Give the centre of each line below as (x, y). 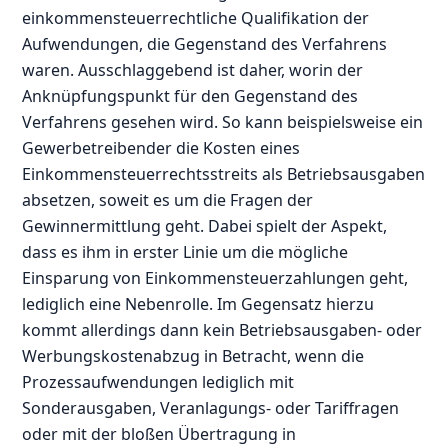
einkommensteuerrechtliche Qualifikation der (196, 17)
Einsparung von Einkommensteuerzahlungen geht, (215, 277)
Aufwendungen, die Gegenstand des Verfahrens (205, 43)
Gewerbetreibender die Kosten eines (161, 147)
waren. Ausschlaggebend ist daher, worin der (193, 69)
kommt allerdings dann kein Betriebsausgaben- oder (222, 329)
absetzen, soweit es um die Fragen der (168, 199)
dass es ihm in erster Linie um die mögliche (185, 251)
